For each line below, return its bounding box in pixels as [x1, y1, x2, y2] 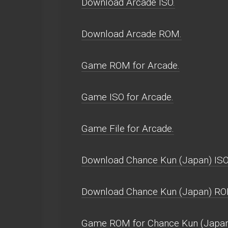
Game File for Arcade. [81, 123, 174, 134]
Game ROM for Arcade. [81, 60, 180, 71]
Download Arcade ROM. [81, 28, 182, 40]
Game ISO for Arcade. [81, 91, 174, 103]
